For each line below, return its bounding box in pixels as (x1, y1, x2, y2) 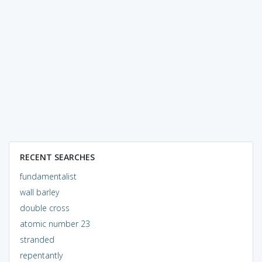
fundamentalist (19, 170, 77, 182)
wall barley (19, 186, 59, 198)
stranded (19, 233, 54, 245)
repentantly (19, 249, 63, 261)
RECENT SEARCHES (19, 151, 95, 163)
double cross (19, 202, 70, 213)
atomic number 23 (19, 218, 90, 229)
